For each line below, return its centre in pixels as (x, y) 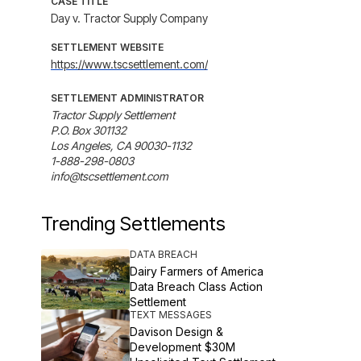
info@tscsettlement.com (109, 176)
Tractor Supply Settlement (112, 115)
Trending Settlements (133, 224)
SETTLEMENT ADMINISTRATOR (127, 98)
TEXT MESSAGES (170, 315)
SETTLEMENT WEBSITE (107, 47)
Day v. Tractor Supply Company (129, 18)
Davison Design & (176, 332)
